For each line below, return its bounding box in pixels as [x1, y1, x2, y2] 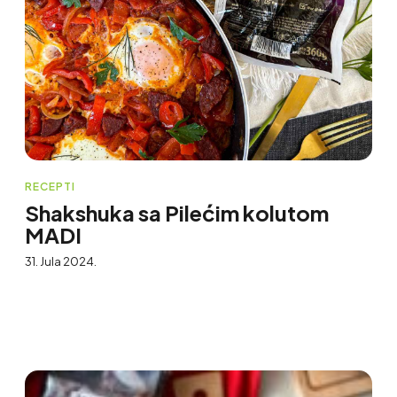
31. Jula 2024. [24, 253, 97, 269]
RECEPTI [24, 179, 75, 193]
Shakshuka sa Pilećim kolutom [24, 198, 329, 226]
